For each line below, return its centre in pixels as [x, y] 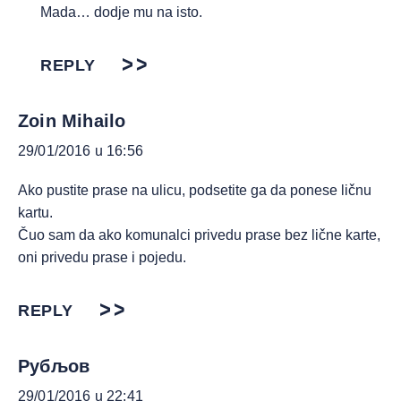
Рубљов [54, 366]
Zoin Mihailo [72, 121]
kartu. [35, 213]
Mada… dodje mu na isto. [121, 12]
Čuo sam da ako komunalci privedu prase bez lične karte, [199, 235]
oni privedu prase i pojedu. [102, 257]
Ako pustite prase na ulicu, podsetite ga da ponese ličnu [195, 190]
